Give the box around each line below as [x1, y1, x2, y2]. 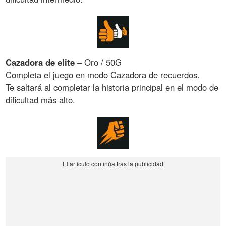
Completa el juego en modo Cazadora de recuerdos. [6, 69, 200, 81]
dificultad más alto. [6, 94, 76, 106]
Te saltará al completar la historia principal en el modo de [6, 81, 219, 94]
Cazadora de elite [6, 56, 75, 69]
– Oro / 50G [75, 56, 122, 69]
